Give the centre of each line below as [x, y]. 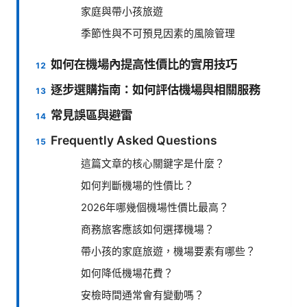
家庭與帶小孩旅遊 [122, 12]
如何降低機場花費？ [127, 274]
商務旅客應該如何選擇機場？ [148, 230]
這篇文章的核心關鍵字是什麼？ [153, 164]
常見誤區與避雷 [92, 115]
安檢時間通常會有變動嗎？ [143, 296]
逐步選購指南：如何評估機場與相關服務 [156, 90]
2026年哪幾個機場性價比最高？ [155, 208]
